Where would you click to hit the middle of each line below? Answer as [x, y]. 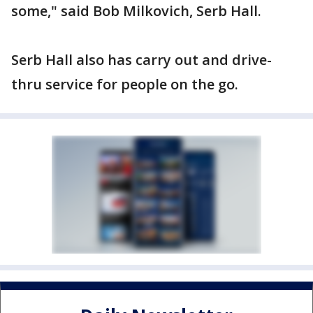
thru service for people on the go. [125, 84]
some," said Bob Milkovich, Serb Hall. [136, 11]
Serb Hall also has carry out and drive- [141, 60]
